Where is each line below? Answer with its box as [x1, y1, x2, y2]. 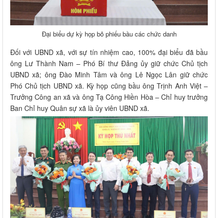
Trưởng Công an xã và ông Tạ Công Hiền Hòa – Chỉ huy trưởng [10, 91, 208, 102]
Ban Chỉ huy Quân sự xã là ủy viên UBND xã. [10, 103, 149, 113]
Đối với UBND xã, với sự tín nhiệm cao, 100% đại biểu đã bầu [10, 47, 208, 57]
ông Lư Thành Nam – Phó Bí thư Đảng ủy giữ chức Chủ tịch [10, 58, 208, 68]
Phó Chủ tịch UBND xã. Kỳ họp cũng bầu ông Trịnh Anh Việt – [10, 80, 208, 91]
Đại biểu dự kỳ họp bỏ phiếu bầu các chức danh [41, 29, 177, 38]
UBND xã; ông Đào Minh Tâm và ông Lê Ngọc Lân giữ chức [10, 69, 208, 79]
